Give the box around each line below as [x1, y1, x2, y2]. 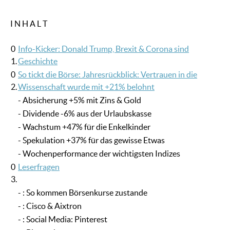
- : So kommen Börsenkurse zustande [18, 188, 147, 198]
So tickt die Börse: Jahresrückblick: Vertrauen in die [18, 70, 197, 80]
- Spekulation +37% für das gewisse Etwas [18, 136, 165, 145]
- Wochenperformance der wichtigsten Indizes [18, 149, 180, 159]
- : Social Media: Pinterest [18, 215, 107, 224]
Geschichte [18, 56, 57, 66]
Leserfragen [18, 162, 60, 172]
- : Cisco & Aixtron [18, 201, 82, 211]
